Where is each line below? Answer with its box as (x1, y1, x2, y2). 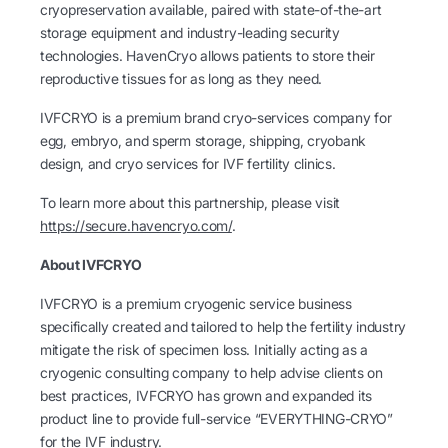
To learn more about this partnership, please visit (40, 194, 341, 211)
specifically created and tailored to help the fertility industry (40, 318, 407, 335)
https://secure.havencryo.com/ (40, 217, 232, 234)
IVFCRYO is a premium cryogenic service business (40, 295, 352, 312)
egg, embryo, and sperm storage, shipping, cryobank (40, 132, 367, 149)
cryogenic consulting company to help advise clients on (40, 364, 383, 381)
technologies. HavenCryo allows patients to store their (40, 47, 375, 64)
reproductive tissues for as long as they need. (40, 70, 323, 87)
